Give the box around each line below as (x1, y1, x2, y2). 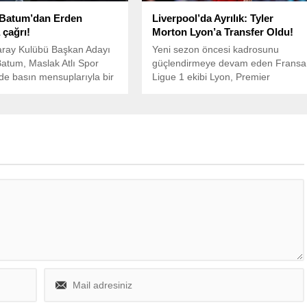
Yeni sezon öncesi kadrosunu (152, 43, 280, 55)
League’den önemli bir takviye (152, 84, 282, 96)
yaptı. (152, 98, 177, 110)
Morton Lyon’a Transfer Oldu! (152, 25, 294, 38)
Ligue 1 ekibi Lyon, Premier (152, 71, 271, 82)
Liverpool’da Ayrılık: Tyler (152, 12, 274, 24)
